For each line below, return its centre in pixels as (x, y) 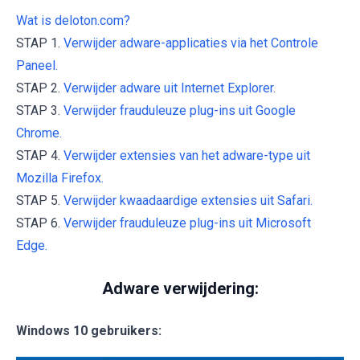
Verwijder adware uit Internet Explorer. (170, 88)
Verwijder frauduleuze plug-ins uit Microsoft (187, 223)
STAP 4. (40, 156)
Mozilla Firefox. (60, 178)
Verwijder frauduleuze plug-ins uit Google (180, 111)
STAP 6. (40, 223)
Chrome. (39, 133)
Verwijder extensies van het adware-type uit (187, 156)
